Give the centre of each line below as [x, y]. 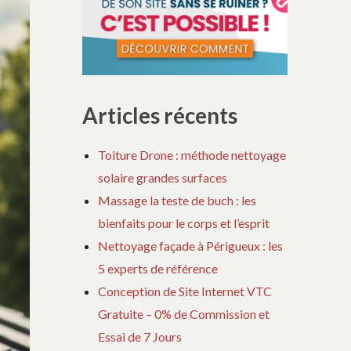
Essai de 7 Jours [140, 337]
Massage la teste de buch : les [177, 201]
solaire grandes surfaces [163, 178]
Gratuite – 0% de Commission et [184, 314]
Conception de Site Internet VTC [185, 291]
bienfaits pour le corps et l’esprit [184, 223]
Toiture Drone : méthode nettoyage [192, 155]
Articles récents [160, 116]
